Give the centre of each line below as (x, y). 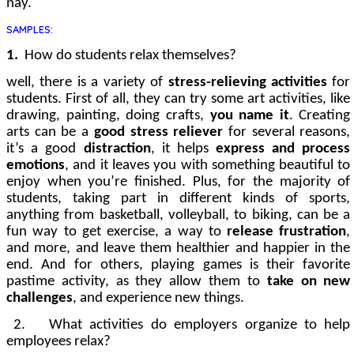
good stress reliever (158, 132)
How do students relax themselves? (130, 55)
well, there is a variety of (87, 82)
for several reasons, (287, 132)
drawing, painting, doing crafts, (108, 115)
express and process (283, 149)
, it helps (183, 149)
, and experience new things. (158, 298)
